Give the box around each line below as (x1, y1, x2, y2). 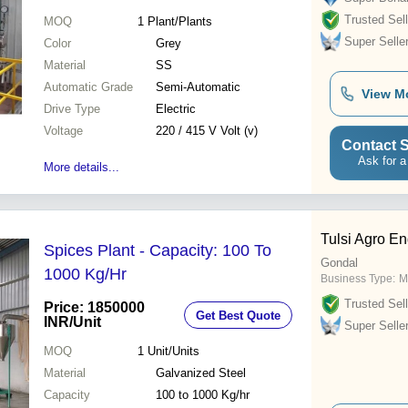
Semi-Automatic (156, 80, 240, 95)
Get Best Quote (196, 308, 280, 322)
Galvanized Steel (156, 366, 246, 381)
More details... (44, 160, 119, 175)
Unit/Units (147, 344, 199, 359)
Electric (156, 102, 196, 117)
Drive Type (44, 102, 100, 117)
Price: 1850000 (44, 300, 145, 316)
